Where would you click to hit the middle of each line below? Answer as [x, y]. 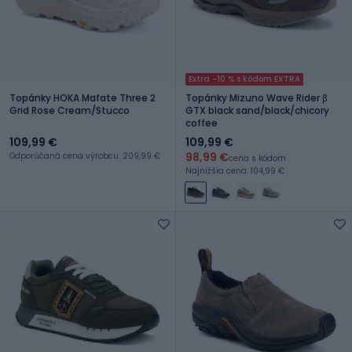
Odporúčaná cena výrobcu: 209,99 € [85, 156]
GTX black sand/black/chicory [257, 110]
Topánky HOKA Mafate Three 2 [82, 97]
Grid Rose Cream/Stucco [70, 110]
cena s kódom [257, 158]
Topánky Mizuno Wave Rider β [257, 97]
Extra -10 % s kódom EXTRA [244, 79]
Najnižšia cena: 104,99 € [235, 170]
